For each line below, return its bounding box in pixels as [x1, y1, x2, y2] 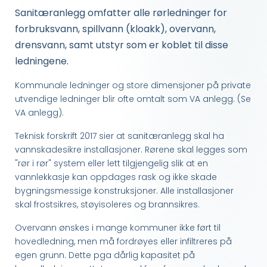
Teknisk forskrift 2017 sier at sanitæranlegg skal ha [15, 129, 224, 142]
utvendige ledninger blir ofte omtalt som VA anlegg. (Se [15, 92, 251, 105]
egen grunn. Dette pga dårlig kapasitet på [15, 249, 195, 261]
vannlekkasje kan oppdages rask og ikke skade [15, 170, 217, 183]
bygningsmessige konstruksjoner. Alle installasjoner [15, 184, 234, 197]
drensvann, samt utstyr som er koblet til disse [15, 38, 228, 52]
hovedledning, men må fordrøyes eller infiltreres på [15, 235, 232, 247]
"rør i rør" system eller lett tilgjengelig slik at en [15, 157, 208, 169]
